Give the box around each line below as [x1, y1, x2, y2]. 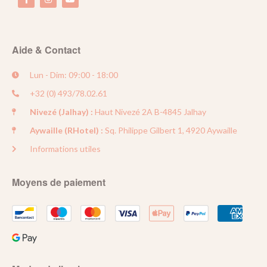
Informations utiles [30, 144, 101, 154]
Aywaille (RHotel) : [30, 125, 103, 136]
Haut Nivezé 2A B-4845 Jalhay [93, 107, 206, 117]
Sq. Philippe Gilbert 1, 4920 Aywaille [103, 125, 237, 136]
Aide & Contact [12, 43, 80, 57]
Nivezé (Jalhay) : [30, 107, 93, 117]
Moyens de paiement [12, 175, 105, 190]
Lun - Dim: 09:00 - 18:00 [30, 70, 118, 80]
